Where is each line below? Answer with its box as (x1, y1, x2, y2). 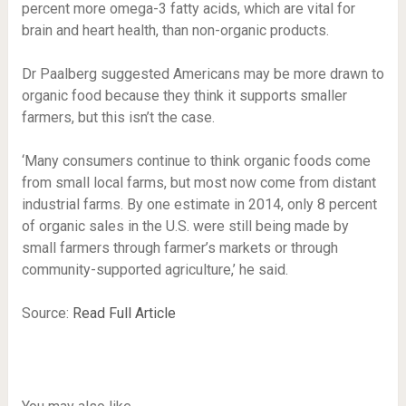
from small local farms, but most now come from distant (21, 174, 376, 191)
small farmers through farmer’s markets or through (21, 239, 338, 256)
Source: (21, 304, 72, 322)
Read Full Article (72, 304, 176, 322)
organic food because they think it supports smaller (21, 87, 347, 104)
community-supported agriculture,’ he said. (21, 261, 288, 278)
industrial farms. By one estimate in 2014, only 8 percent (21, 196, 377, 213)
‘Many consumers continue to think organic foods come (21, 152, 371, 169)
